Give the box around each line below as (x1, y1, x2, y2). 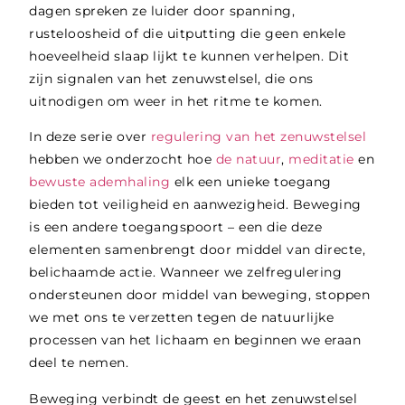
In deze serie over (29, 128, 151, 146)
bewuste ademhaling (29, 174, 171, 191)
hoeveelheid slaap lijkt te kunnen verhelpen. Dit (29, 48, 350, 65)
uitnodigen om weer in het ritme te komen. (29, 93, 327, 110)
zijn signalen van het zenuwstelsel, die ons (29, 71, 314, 88)
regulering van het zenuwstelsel (150, 128, 367, 146)
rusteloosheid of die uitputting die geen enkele (29, 25, 346, 42)
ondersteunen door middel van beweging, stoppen (29, 287, 371, 304)
